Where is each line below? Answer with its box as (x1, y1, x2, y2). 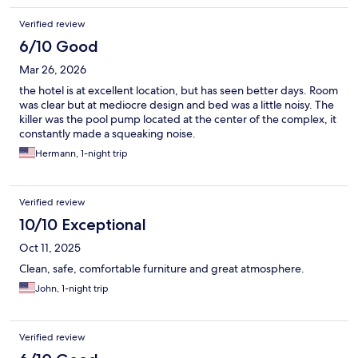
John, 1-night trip (35, 282, 109, 296)
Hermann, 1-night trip (35, 147, 128, 161)
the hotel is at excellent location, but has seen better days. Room (19, 83, 338, 98)
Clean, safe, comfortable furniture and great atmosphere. (19, 261, 304, 276)
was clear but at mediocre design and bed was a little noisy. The (19, 97, 334, 113)
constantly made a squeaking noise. (19, 126, 196, 141)
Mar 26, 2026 (19, 62, 86, 78)
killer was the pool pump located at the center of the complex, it (19, 112, 336, 127)
